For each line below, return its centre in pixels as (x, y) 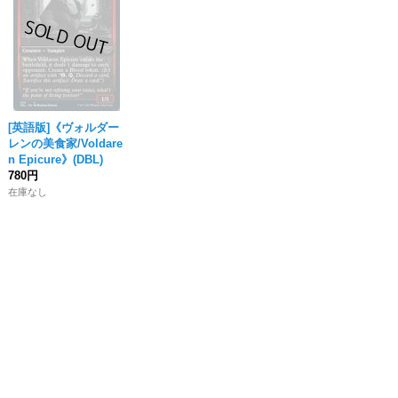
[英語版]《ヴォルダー (64, 127)
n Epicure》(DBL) (56, 159)
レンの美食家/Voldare (66, 143)
